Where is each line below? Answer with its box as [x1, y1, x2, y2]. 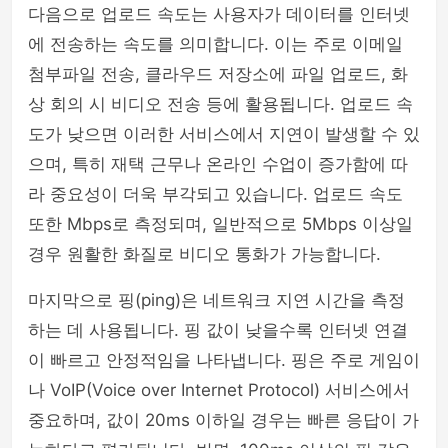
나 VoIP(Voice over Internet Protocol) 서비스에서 [28, 380, 410, 400]
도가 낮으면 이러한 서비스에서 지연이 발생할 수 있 [28, 124, 420, 144]
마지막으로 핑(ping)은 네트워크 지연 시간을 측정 [28, 290, 405, 310]
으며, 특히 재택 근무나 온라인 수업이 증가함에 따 [28, 154, 408, 174]
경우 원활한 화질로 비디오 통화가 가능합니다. [28, 244, 381, 264]
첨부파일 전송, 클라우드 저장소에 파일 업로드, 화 [28, 64, 408, 84]
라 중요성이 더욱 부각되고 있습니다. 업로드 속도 [28, 184, 403, 204]
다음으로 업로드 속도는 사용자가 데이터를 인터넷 [28, 4, 410, 24]
